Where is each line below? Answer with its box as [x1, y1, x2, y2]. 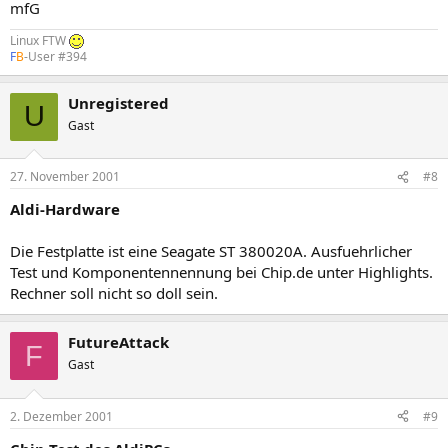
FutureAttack [68, 332, 169, 352]
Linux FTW [10, 31, 69, 49]
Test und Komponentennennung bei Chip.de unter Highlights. [10, 262, 433, 282]
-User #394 [24, 47, 87, 65]
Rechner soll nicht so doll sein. [10, 283, 218, 303]
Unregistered [68, 92, 169, 113]
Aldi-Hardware [10, 199, 120, 219]
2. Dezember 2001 [10, 407, 113, 425]
